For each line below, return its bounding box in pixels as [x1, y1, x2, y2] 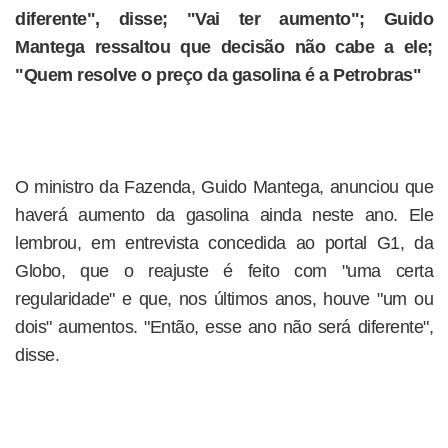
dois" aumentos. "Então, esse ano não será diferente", [15, 317, 433, 337]
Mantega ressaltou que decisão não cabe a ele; [15, 37, 433, 57]
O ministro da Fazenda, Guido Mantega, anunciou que [15, 177, 433, 197]
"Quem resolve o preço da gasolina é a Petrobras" [15, 65, 421, 85]
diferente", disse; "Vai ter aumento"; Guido [15, 9, 433, 29]
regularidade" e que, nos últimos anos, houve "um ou [15, 289, 433, 309]
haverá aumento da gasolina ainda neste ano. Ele [15, 205, 433, 225]
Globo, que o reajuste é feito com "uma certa [15, 261, 433, 281]
